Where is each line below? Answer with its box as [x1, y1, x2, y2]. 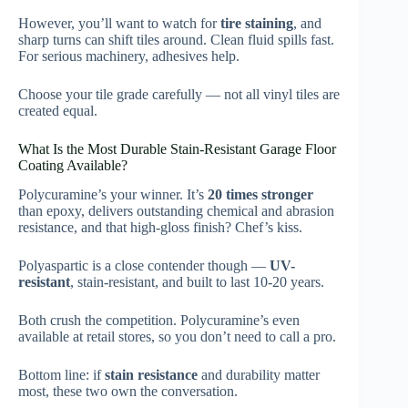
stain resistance [105, 367, 198, 383]
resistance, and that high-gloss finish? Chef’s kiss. [18, 219, 302, 236]
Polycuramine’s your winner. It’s [18, 187, 208, 203]
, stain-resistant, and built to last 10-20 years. [70, 274, 324, 291]
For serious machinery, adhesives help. [18, 47, 240, 64]
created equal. [18, 102, 97, 118]
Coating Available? [18, 157, 127, 173]
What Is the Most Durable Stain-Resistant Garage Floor [18, 140, 336, 157]
